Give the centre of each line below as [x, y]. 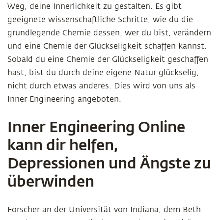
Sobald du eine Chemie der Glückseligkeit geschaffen [108, 59]
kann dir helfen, [63, 145]
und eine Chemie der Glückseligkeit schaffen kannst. [107, 46]
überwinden [51, 181]
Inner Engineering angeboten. [64, 99]
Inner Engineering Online [96, 126]
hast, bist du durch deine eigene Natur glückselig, [103, 73]
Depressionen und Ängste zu [109, 163]
